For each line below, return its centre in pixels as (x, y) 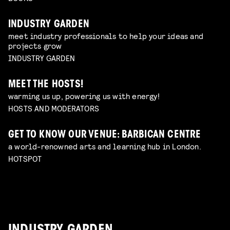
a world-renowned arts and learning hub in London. (105, 146)
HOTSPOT (25, 158)
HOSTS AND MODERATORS (54, 108)
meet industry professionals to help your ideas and (106, 36)
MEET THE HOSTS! (46, 85)
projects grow (35, 46)
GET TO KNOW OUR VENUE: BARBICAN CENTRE (105, 136)
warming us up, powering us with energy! (84, 96)
